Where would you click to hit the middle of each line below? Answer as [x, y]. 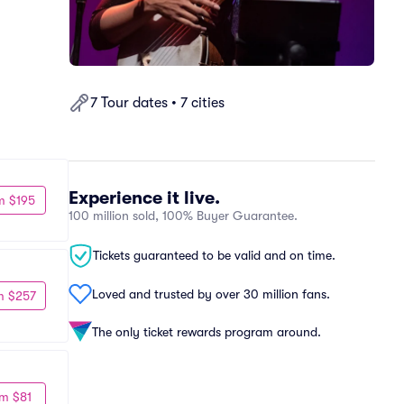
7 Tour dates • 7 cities [157, 103]
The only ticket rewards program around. [207, 331]
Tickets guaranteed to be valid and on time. [214, 255]
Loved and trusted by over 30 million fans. [211, 294]
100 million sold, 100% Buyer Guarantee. [183, 216]
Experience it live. [144, 198]
